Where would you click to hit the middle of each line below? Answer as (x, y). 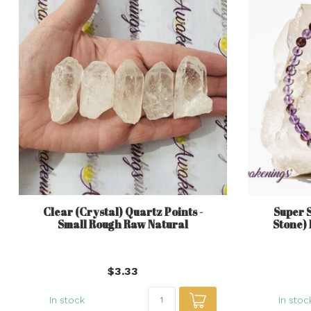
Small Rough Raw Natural (123, 224)
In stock (67, 300)
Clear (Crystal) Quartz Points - (123, 211)
